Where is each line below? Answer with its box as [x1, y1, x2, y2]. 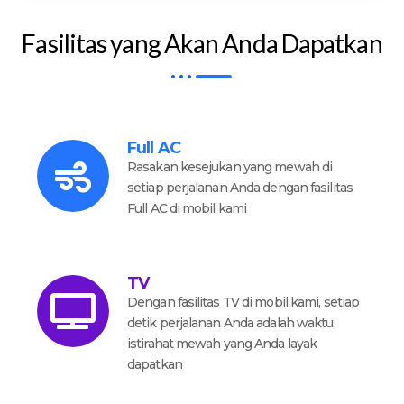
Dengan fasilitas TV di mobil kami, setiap [127, 294, 360, 310]
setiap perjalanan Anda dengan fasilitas [127, 179, 353, 196]
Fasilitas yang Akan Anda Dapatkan [22, 28, 382, 59]
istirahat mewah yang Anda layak [127, 335, 317, 352]
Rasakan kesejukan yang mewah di [127, 159, 333, 175]
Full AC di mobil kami [127, 200, 247, 216]
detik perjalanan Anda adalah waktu [127, 315, 334, 331]
